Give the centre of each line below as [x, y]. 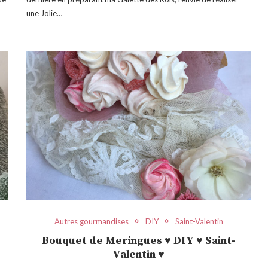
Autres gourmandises [91, 221]
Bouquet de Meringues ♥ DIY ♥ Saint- [138, 240]
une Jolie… [45, 13]
